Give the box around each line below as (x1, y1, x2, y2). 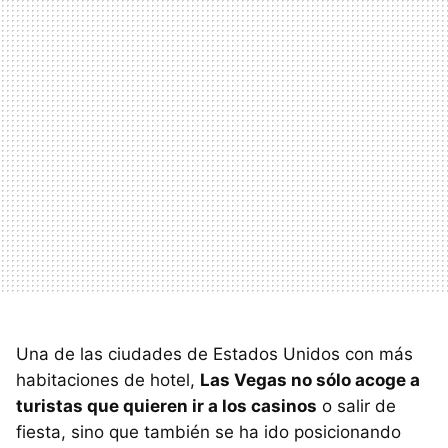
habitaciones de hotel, (16, 369, 200, 390)
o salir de (317, 395, 396, 416)
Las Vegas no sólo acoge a (200, 369, 420, 390)
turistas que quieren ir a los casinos (16, 395, 317, 416)
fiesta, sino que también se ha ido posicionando (16, 421, 401, 442)
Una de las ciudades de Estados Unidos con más (16, 343, 413, 364)
